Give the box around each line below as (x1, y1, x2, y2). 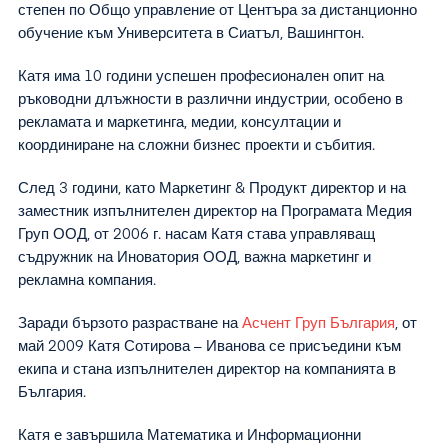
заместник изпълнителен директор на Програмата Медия (18, 204, 412, 219)
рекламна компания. (18, 273, 156, 288)
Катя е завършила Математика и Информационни (18, 428, 361, 443)
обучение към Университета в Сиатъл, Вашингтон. (18, 26, 364, 41)
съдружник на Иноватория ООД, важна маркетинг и (18, 250, 371, 265)
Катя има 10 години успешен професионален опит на (18, 69, 384, 84)
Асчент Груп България (242, 316, 395, 331)
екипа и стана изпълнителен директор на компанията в (18, 362, 396, 377)
